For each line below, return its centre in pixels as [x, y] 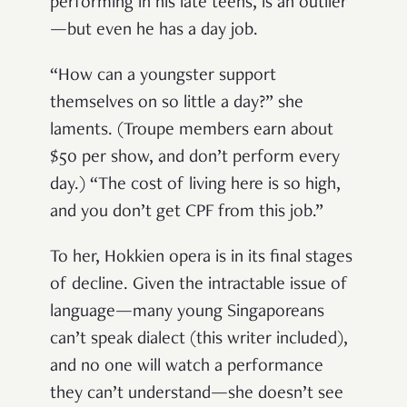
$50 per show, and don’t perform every [195, 158]
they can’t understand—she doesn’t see [197, 394]
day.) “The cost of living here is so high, [195, 185]
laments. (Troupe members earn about [192, 130]
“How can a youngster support [163, 76]
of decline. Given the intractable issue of [199, 285]
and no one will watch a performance [187, 367]
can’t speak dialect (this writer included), [199, 339]
